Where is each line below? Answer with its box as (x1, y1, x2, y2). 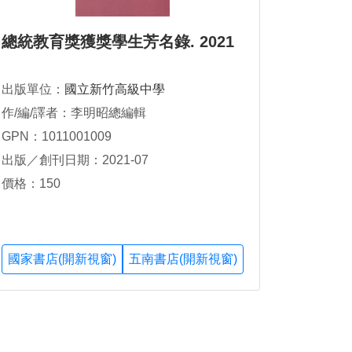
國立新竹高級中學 (64, 82, 165, 96)
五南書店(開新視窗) (129, 252, 237, 266)
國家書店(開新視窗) (8, 252, 116, 266)
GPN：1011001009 (2, 130, 112, 143)
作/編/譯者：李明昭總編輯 (2, 106, 146, 119)
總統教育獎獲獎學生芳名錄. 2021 (2, 33, 234, 50)
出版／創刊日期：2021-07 (2, 153, 148, 167)
